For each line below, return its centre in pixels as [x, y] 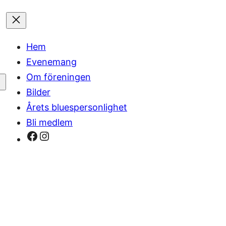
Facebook [54, 135]
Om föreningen [59, 77]
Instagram [67, 135]
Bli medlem [49, 122]
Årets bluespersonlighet [77, 107]
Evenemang [51, 62]
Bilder [38, 92]
